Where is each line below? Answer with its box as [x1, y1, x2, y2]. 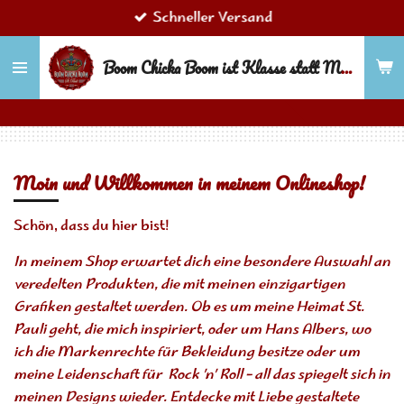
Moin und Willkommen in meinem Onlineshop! [14, 167, 365, 198]
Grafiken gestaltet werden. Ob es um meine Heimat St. [14, 296, 364, 320]
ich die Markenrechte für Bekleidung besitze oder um [14, 341, 360, 365]
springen [8, 57, 64, 72]
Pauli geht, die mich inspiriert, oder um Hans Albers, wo [14, 318, 371, 343]
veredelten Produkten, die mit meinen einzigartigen [14, 273, 345, 298]
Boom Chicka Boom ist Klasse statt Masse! [341, 55, 352, 80]
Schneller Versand [152, 5, 273, 31]
